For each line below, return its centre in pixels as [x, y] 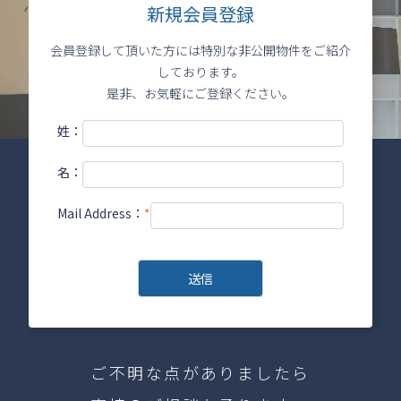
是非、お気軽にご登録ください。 [200, 93]
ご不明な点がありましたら [200, 372]
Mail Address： [101, 213]
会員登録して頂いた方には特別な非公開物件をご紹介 [200, 50]
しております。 [200, 71]
